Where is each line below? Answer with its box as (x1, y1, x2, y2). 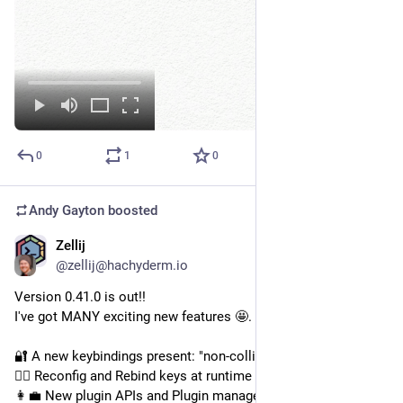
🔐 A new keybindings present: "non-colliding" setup (14, 347, 322, 364)
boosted (104, 201, 157, 219)
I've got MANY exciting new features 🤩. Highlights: (14, 308, 320, 325)
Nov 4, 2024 (318, 238, 389, 255)
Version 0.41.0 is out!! (14, 288, 146, 305)
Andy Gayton (29, 201, 104, 219)
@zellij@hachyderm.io (56, 256, 188, 273)
